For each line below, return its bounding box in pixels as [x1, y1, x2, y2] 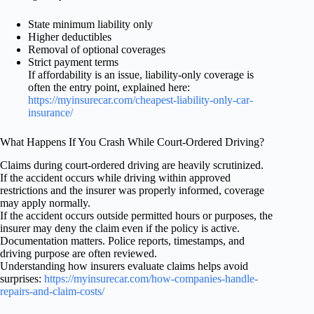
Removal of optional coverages [28, 43, 165, 56]
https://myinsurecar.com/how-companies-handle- [44, 273, 258, 285]
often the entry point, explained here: [28, 81, 190, 94]
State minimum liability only [28, 18, 153, 31]
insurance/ [28, 107, 73, 119]
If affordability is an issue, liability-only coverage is [28, 69, 254, 81]
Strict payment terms [28, 56, 118, 69]
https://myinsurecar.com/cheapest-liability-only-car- [28, 94, 253, 107]
